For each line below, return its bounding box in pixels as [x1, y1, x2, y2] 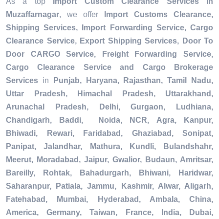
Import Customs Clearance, [104, 10, 213, 19]
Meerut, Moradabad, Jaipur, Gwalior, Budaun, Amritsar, [6, 155, 213, 164]
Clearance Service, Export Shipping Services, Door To [6, 37, 213, 45]
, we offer [59, 10, 104, 19]
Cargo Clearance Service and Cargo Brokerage [6, 63, 213, 72]
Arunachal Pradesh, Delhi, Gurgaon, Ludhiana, [6, 103, 213, 111]
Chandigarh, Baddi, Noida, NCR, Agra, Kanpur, [6, 116, 213, 125]
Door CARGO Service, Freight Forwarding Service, [6, 50, 213, 59]
